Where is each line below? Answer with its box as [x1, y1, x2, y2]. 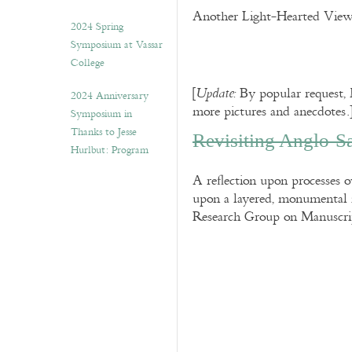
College [71, 54, 104, 71]
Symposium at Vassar [71, 36, 163, 53]
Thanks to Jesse [71, 123, 137, 141]
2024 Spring [71, 18, 123, 35]
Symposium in [71, 105, 132, 123]
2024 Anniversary [71, 87, 148, 104]
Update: [196, 85, 236, 101]
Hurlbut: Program [71, 141, 148, 159]
